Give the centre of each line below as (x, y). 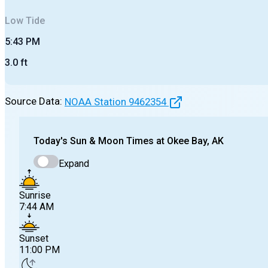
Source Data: (33, 101)
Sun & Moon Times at (117, 141)
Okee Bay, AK (195, 141)
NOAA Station (97, 101)
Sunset (34, 238)
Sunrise (35, 195)
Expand (74, 163)
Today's (51, 141)
